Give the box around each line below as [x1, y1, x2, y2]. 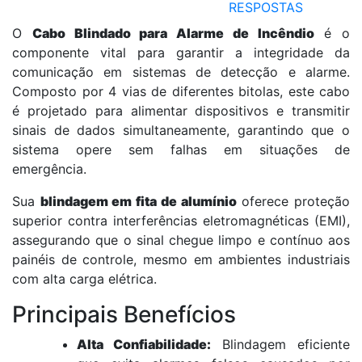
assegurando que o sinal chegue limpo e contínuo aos [12, 231, 350, 248]
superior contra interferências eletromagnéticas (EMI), [12, 212, 350, 229]
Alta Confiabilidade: [77, 335, 211, 352]
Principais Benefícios [12, 300, 236, 328]
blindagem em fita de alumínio [40, 192, 237, 209]
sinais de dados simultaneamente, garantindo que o [12, 121, 350, 138]
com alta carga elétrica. [12, 270, 157, 287]
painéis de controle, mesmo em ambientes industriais [12, 250, 350, 267]
